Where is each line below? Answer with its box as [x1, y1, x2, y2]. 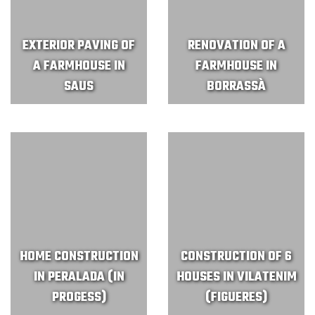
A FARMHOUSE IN [32, 56, 125, 77]
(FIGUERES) [205, 288, 267, 308]
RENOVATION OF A [187, 36, 285, 56]
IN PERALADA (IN [33, 267, 124, 288]
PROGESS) [51, 288, 106, 308]
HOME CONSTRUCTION [19, 247, 139, 267]
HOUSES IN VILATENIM [176, 267, 297, 288]
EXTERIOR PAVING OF [22, 36, 135, 56]
